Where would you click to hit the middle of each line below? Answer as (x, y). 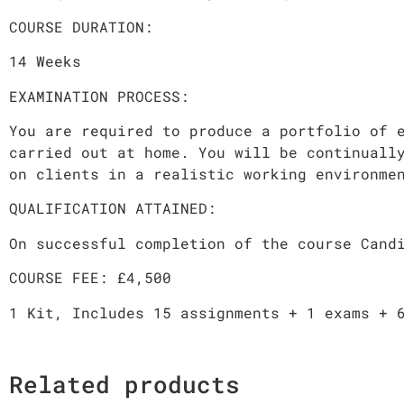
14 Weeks (45, 61)
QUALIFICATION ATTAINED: (113, 208)
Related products (124, 384)
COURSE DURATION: (81, 26)
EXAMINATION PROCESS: (99, 96)
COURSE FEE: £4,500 (90, 278)
